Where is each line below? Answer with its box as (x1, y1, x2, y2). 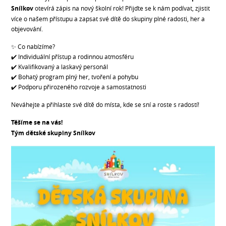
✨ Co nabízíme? (11, 42, 55, 51)
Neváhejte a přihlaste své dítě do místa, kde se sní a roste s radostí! (11, 100, 200, 109)
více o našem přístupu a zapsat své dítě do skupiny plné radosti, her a (11, 15, 205, 23)
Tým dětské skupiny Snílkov (11, 129, 96, 138)
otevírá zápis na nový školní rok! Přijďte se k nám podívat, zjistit (33, 4, 210, 13)
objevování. (11, 25, 43, 33)
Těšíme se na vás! (11, 118, 63, 127)
